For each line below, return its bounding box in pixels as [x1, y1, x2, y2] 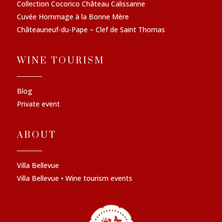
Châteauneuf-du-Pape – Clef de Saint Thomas [17, 25, 165, 35]
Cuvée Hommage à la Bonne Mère [17, 12, 129, 22]
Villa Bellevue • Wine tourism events [17, 173, 132, 183]
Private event [17, 99, 60, 109]
